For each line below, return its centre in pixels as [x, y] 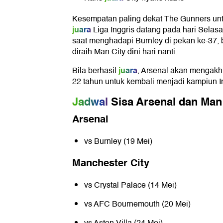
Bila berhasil [94, 71]
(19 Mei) [137, 142]
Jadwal [90, 102]
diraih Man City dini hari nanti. [125, 52]
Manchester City [111, 163]
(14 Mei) [161, 185]
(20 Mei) [175, 204]
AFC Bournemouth [127, 204]
